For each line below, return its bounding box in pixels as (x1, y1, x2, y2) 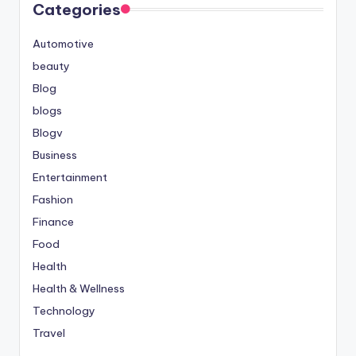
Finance (33, 214, 74, 229)
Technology (33, 303, 95, 318)
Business (33, 147, 77, 162)
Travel (33, 325, 65, 340)
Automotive (33, 36, 94, 51)
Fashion (33, 192, 73, 207)
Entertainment (33, 169, 107, 184)
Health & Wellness (33, 281, 125, 296)
